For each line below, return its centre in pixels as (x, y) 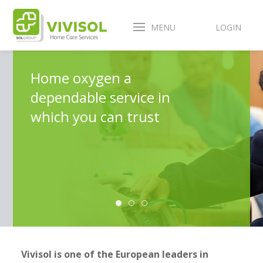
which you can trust (95, 117)
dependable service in (101, 97)
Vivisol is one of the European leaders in (114, 254)
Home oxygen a (81, 78)
